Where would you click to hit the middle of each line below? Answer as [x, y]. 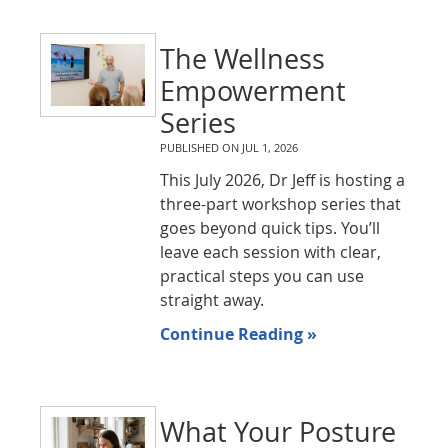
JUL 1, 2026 [269, 147]
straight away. [211, 300]
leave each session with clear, [270, 252]
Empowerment [252, 91]
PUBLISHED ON [200, 147]
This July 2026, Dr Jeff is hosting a [282, 180]
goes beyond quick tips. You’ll [269, 228]
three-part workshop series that [280, 204]
